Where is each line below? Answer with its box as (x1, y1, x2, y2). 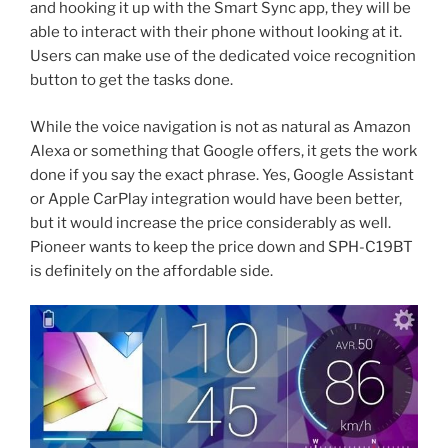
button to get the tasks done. (30, 71, 233, 90)
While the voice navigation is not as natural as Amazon (30, 117, 411, 136)
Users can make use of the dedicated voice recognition (30, 47, 416, 66)
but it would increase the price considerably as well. (30, 213, 391, 232)
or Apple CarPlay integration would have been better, (30, 189, 402, 208)
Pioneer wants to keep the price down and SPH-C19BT (30, 237, 413, 256)
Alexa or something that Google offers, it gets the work (30, 141, 417, 160)
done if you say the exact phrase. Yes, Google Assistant (30, 165, 414, 184)
